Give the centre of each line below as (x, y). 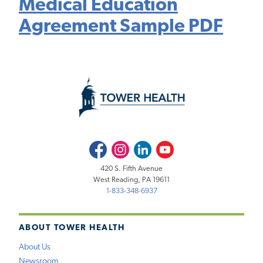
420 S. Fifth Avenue (131, 169)
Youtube (170, 146)
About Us (35, 248)
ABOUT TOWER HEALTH (72, 228)
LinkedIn (148, 146)
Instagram (127, 146)
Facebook (104, 146)
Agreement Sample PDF (121, 27)
